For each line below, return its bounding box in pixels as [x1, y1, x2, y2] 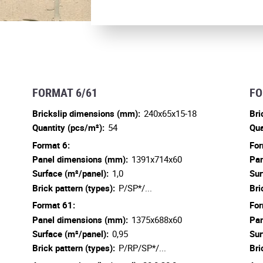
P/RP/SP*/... [118, 242, 166, 254]
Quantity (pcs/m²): [32, 121, 105, 133]
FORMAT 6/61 [32, 84, 98, 100]
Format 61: [32, 199, 76, 211]
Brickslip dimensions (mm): [32, 107, 141, 119]
